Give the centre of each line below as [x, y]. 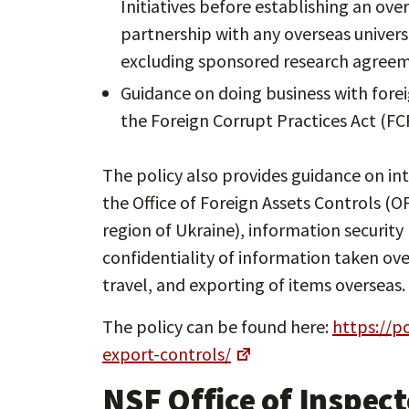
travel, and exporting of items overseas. [254, 284]
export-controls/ [167, 353]
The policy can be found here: [217, 326]
